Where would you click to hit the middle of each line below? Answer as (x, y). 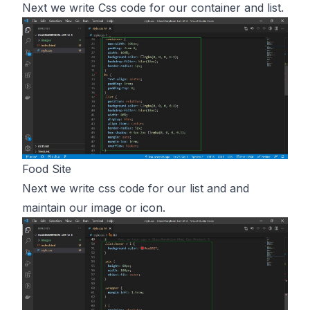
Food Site (47, 168)
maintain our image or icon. (94, 207)
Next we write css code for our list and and (136, 188)
